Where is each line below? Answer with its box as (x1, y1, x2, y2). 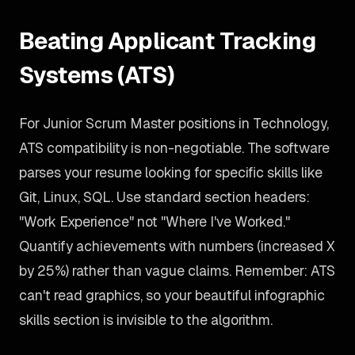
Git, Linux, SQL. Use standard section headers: (19, 188, 310, 206)
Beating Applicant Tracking (19, 26, 316, 55)
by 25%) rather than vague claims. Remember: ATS (19, 261, 335, 280)
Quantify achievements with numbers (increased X (19, 237, 335, 255)
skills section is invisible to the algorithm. (19, 311, 273, 329)
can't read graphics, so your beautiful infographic (19, 286, 325, 304)
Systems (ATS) (19, 60, 175, 90)
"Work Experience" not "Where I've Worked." (19, 212, 290, 231)
